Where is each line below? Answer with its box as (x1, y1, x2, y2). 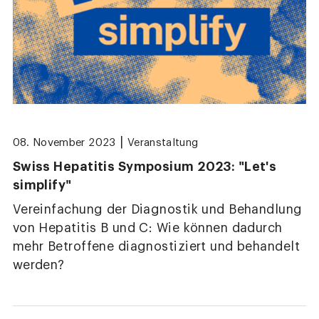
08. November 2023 (12, 137, 116, 148)
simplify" (12, 179, 72, 192)
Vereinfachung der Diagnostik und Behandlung (12, 204, 303, 216)
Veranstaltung (127, 137, 199, 148)
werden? (12, 259, 65, 272)
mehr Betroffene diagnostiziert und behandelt (12, 241, 300, 253)
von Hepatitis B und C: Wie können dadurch (12, 222, 283, 235)
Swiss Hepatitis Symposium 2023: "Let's (12, 160, 277, 174)
